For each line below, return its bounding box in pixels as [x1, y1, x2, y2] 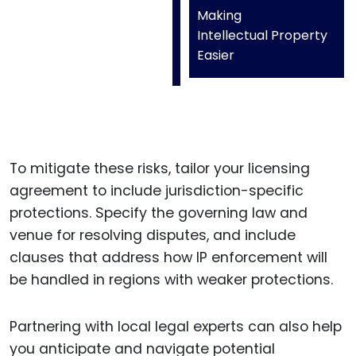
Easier [197, 46, 234, 65]
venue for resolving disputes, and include [10, 226, 296, 246]
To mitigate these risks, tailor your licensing [10, 159, 310, 179]
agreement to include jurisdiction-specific [10, 181, 304, 201]
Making [197, 6, 242, 25]
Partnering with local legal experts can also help [10, 317, 342, 337]
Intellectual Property [197, 26, 327, 45]
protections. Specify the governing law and [10, 203, 308, 223]
